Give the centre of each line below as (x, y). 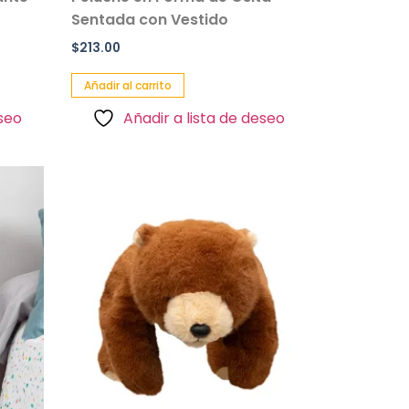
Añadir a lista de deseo (204, 118)
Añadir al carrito (127, 85)
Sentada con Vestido (149, 19)
